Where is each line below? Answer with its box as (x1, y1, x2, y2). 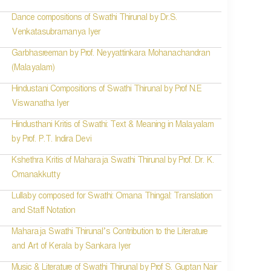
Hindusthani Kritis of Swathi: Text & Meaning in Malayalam (11, 120, 214, 132)
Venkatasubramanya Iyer (11, 28, 101, 39)
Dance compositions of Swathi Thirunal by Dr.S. (11, 13, 178, 25)
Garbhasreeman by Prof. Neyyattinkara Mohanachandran (11, 49, 211, 60)
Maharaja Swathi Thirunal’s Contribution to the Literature (11, 227, 208, 239)
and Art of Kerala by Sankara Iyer (11, 242, 131, 253)
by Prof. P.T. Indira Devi (11, 135, 92, 146)
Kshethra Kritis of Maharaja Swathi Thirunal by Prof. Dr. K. (11, 156, 215, 168)
